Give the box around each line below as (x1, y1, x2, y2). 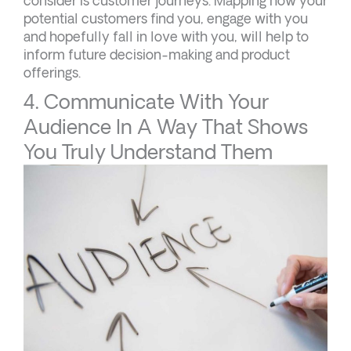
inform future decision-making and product (24, 46, 290, 62)
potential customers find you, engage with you (24, 10, 308, 26)
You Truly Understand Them (24, 139, 273, 163)
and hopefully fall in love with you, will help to (24, 28, 309, 44)
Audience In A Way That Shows (24, 114, 308, 138)
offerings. (24, 64, 81, 80)
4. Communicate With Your (24, 89, 269, 113)
